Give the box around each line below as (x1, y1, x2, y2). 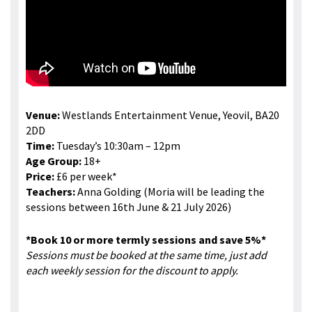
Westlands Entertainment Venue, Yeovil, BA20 (60, 108, 279, 123)
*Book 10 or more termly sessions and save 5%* (26, 233, 266, 247)
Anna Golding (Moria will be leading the (75, 185, 265, 199)
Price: (26, 169, 54, 184)
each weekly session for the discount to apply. (26, 263, 238, 278)
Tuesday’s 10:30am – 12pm (54, 139, 180, 153)
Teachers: (26, 185, 75, 199)
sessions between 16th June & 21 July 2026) (26, 200, 231, 214)
